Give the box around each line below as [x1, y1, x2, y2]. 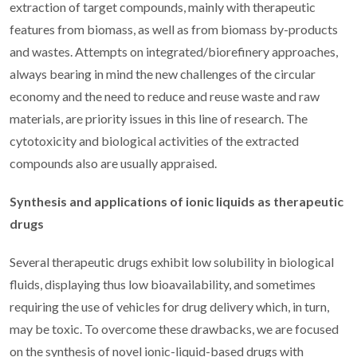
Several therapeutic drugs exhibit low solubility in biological [10, 254, 334, 270]
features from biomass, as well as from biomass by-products [10, 22, 338, 37]
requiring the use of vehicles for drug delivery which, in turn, [10, 299, 329, 315]
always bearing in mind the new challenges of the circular [10, 66, 316, 82]
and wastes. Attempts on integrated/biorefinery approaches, [10, 44, 338, 60]
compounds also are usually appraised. [10, 155, 219, 171]
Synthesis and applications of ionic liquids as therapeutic [10, 194, 343, 210]
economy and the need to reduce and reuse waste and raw [10, 88, 320, 104]
